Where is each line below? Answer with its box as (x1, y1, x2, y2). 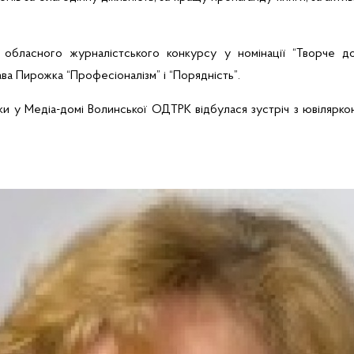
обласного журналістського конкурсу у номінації (4, 47, 285, 60)
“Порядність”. (169, 70, 240, 82)
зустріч (251, 104, 290, 116)
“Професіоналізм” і (63, 70, 166, 82)
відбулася (195, 104, 247, 116)
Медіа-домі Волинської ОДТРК (24, 104, 191, 116)
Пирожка (16, 70, 63, 82)
